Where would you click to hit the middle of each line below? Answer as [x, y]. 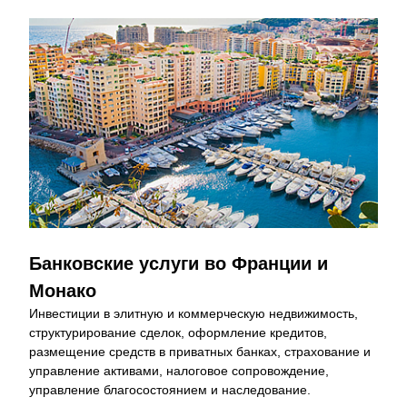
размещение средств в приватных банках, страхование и [200, 352]
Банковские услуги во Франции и [179, 263]
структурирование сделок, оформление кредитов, [178, 333]
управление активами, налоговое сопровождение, [179, 371]
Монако [63, 291]
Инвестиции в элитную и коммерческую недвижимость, [194, 313]
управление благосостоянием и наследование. [170, 390]
